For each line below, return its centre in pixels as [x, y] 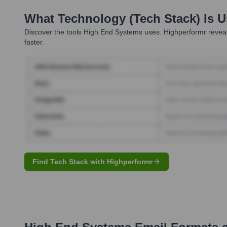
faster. [34, 42]
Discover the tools [53, 32]
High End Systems [113, 32]
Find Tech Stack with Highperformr [92, 161]
